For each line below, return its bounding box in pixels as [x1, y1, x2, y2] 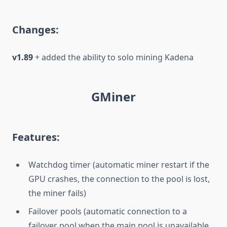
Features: [12, 130, 60, 144]
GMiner [91, 88, 136, 105]
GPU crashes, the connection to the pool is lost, [28, 173, 210, 184]
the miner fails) [28, 187, 86, 199]
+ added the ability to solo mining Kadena [33, 51, 194, 63]
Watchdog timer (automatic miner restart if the [28, 159, 209, 170]
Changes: [12, 22, 59, 36]
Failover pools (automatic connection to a [28, 205, 187, 217]
